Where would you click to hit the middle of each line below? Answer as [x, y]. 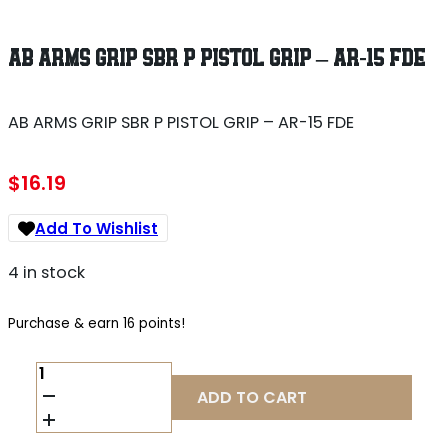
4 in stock [46, 272]
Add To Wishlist [96, 228]
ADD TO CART [252, 398]
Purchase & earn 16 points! [96, 324]
